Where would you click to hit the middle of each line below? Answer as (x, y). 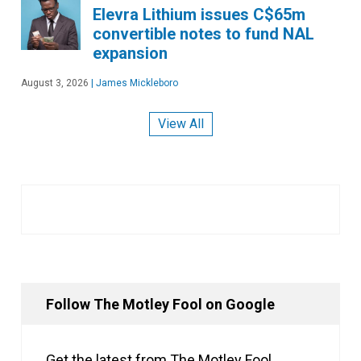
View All (180, 124)
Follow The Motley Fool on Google (160, 305)
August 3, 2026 (55, 83)
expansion (130, 53)
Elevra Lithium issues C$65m (199, 14)
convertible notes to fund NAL (203, 33)
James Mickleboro (136, 83)
